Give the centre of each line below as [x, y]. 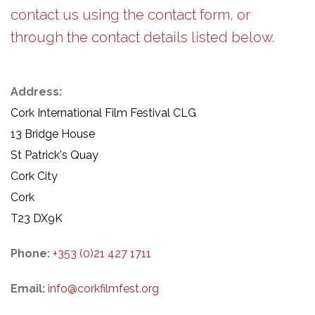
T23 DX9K [37, 218]
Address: [36, 91]
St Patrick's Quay [54, 155]
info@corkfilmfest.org [103, 288]
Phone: [32, 253]
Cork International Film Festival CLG [103, 112]
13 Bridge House [53, 134]
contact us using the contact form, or [130, 14]
